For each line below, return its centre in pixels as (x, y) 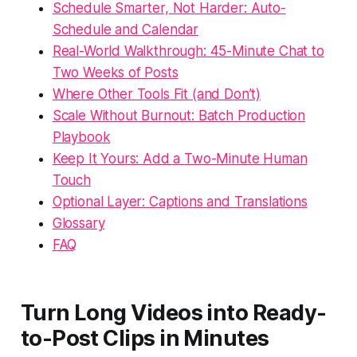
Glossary (78, 223)
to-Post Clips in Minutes (145, 338)
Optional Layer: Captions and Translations (180, 201)
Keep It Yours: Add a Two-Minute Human (180, 158)
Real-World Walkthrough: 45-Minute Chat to (188, 51)
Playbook (81, 137)
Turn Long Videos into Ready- (173, 312)
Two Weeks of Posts (115, 72)
